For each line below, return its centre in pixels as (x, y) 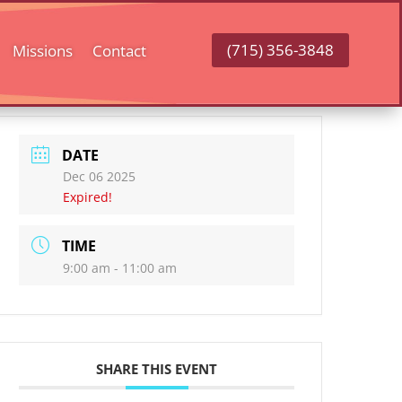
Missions (42, 51)
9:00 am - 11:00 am (120, 268)
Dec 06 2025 (100, 176)
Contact (119, 51)
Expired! (88, 197)
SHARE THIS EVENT (157, 369)
